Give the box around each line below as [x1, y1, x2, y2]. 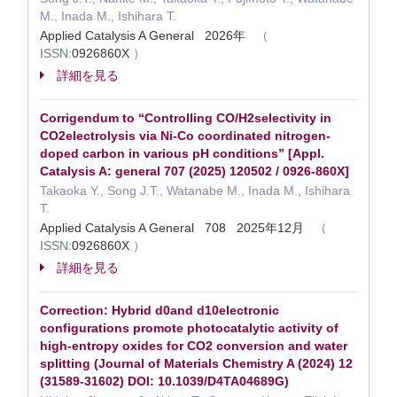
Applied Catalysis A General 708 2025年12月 [40, 221, 315, 235]
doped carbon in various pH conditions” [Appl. [40, 146, 324, 160]
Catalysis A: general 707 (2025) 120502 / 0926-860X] [40, 164, 349, 178]
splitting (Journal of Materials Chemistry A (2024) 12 [40, 356, 353, 370]
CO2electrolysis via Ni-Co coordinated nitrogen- [40, 128, 331, 143]
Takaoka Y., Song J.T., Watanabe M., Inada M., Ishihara [40, 183, 350, 198]
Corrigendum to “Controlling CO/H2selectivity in [40, 111, 331, 125]
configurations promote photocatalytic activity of [40, 321, 339, 335]
